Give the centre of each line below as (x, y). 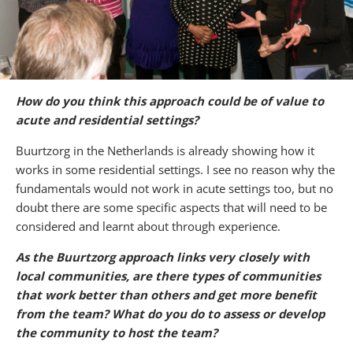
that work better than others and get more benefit (166, 294)
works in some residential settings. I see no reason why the (175, 169)
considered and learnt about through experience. (148, 226)
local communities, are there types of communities (168, 275)
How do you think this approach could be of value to (170, 100)
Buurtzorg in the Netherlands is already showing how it (165, 150)
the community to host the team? (117, 332)
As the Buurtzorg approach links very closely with (163, 256)
